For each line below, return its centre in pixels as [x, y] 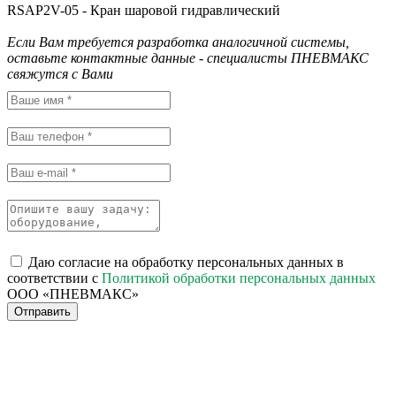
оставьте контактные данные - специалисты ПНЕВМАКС [188, 58]
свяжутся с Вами [60, 74]
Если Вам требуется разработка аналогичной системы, [178, 42]
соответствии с [54, 278]
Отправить [42, 312]
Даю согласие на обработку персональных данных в [186, 262]
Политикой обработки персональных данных [239, 278]
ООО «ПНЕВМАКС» [73, 294]
